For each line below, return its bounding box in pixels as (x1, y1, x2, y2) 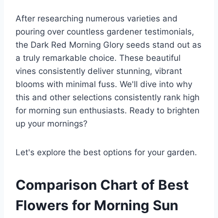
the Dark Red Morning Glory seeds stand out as (16, 40, 201, 50)
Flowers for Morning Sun (16, 197, 178, 214)
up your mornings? (16, 119, 88, 129)
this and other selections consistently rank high (16, 92, 200, 103)
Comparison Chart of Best (16, 177, 189, 194)
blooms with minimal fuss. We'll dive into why (16, 79, 192, 90)
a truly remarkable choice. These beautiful (16, 53, 181, 63)
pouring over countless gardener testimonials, (16, 27, 194, 37)
